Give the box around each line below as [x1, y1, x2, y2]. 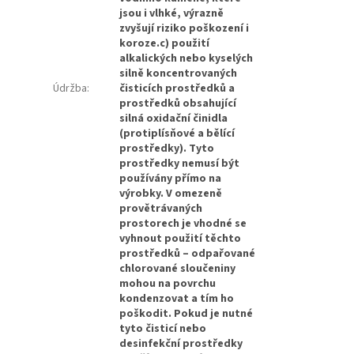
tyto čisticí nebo [119, 320, 207, 337]
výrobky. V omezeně [119, 185, 223, 201]
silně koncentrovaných [119, 65, 238, 81]
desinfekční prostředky [119, 335, 243, 352]
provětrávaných [119, 200, 203, 217]
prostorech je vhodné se [119, 215, 247, 232]
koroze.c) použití [119, 35, 210, 51]
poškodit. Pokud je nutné [119, 305, 254, 322]
